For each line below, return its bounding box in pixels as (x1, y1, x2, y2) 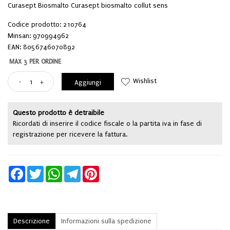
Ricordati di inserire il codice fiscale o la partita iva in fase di (13, 120, 202, 127)
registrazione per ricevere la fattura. (13, 130, 127, 138)
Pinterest (99, 166, 122, 173)
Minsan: (8, 32, 33, 40)
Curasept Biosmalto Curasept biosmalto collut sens (8, 2, 168, 9)
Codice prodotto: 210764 (8, 21, 86, 28)
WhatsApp (62, 166, 88, 173)
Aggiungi (74, 79, 101, 86)
